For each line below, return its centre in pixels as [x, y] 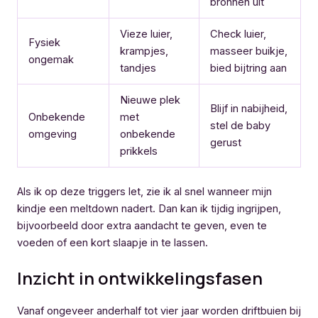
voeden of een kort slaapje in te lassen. [113, 243]
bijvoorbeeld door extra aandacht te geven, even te [142, 226]
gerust [225, 143]
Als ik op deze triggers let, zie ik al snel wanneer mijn [144, 192]
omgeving [52, 135]
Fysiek [44, 43]
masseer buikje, [248, 51]
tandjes [138, 68]
